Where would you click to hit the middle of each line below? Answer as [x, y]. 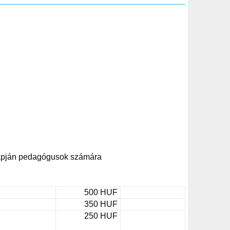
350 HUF [101, 204]
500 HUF [101, 192]
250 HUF [101, 216]
